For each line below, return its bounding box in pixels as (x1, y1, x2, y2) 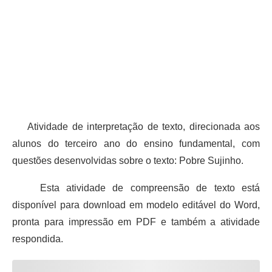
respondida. (12, 233, 63, 244)
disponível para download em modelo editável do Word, (12, 199, 260, 210)
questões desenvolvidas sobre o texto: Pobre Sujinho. (12, 155, 243, 166)
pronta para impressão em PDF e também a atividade (12, 216, 260, 227)
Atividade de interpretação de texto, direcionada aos (12, 121, 260, 132)
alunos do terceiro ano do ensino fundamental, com (12, 138, 260, 149)
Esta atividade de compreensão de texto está (12, 182, 260, 193)
